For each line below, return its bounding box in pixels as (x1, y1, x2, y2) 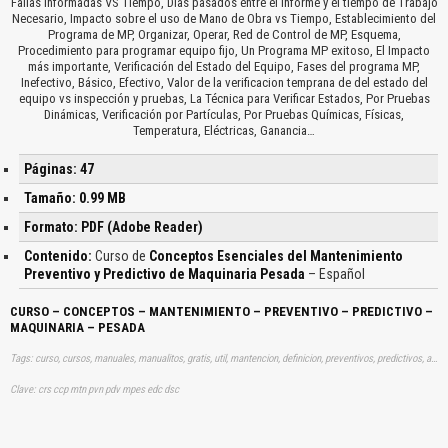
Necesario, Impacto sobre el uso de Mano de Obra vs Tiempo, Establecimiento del (12, 10, 436, 26)
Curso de (94, 247, 149, 264)
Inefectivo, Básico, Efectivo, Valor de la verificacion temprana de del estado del (20, 74, 428, 90)
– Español (304, 265, 365, 282)
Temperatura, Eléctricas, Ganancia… (133, 122, 315, 138)
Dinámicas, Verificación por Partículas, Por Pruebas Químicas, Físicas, (44, 106, 404, 122)
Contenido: (23, 247, 95, 264)
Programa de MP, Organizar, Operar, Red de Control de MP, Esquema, (47, 26, 401, 42)
